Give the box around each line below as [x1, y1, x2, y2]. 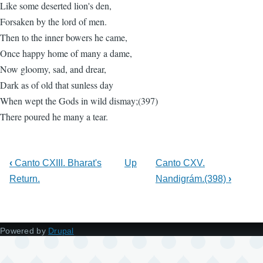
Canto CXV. [155, 158, 205, 168]
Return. [9, 174, 40, 184]
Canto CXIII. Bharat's [12, 158, 102, 168]
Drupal [48, 226, 74, 235]
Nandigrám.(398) [155, 174, 228, 184]
